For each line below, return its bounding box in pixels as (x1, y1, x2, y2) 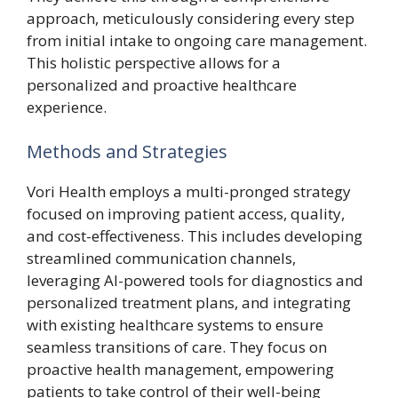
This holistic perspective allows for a (27, 52, 281, 73)
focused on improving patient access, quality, (27, 203, 345, 224)
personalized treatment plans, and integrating (27, 291, 351, 313)
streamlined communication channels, (27, 247, 296, 268)
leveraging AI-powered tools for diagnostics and (27, 269, 363, 291)
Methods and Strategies (27, 139, 227, 163)
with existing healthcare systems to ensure (27, 314, 323, 335)
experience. (27, 97, 107, 117)
